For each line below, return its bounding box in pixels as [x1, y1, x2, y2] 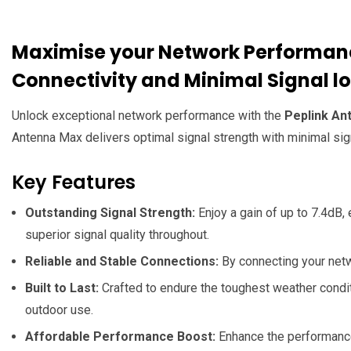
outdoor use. [25, 302, 93, 318]
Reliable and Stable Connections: [25, 254, 219, 270]
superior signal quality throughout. [25, 227, 209, 243]
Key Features [12, 169, 136, 196]
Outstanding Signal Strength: [25, 205, 195, 221]
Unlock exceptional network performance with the [12, 108, 284, 124]
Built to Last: [25, 280, 99, 296]
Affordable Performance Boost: [25, 329, 215, 345]
